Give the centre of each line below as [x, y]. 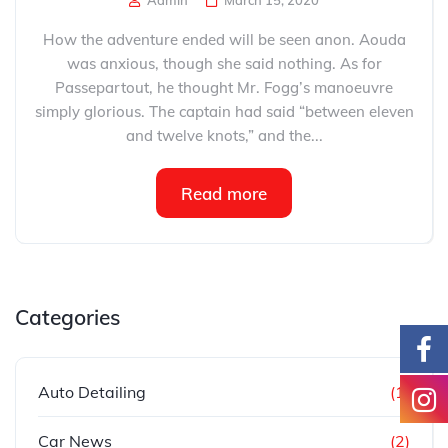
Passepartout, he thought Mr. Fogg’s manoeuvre [224, 87]
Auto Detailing [92, 392]
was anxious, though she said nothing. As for [224, 63]
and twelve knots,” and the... [224, 135]
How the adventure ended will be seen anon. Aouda [224, 39]
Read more [224, 193]
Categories [67, 317]
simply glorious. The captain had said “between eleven [224, 111]
